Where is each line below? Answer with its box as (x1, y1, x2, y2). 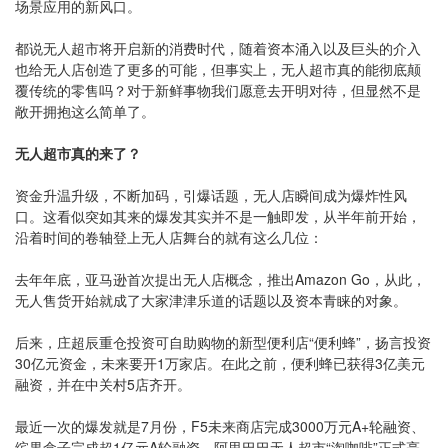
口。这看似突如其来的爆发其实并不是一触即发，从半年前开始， (15, 206, 421, 226)
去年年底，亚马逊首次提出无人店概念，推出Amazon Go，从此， (15, 269, 426, 289)
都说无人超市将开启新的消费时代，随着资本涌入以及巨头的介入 (15, 38, 421, 58)
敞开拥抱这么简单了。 (15, 101, 155, 121)
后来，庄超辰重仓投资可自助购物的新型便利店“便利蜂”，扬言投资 (15, 332, 431, 352)
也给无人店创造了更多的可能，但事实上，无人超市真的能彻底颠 (15, 59, 421, 79)
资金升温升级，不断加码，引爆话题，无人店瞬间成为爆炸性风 (15, 185, 407, 205)
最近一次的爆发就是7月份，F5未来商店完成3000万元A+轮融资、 (15, 416, 425, 436)
